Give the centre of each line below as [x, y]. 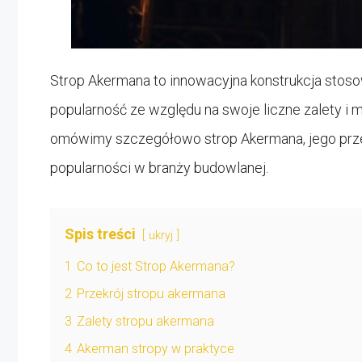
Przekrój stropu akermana [151, 293]
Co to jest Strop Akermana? [156, 266]
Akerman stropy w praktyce [156, 348]
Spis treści [100, 234]
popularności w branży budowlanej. [159, 167]
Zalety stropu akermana [145, 321]
